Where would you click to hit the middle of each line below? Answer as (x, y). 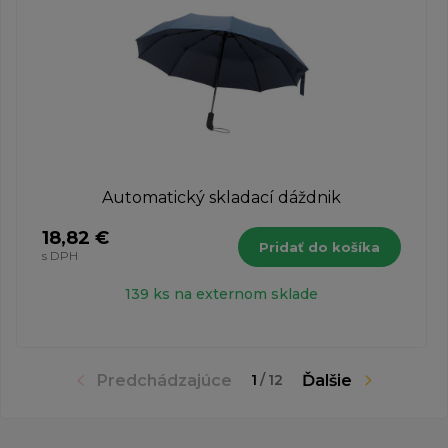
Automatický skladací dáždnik (221, 197)
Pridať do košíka (319, 246)
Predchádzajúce (164, 380)
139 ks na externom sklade (221, 293)
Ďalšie (326, 380)
